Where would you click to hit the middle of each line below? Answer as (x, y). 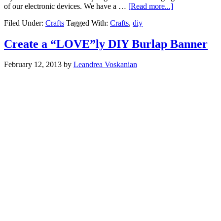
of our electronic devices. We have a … (66, 6)
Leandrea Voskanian (105, 65)
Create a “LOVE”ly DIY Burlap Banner (106, 44)
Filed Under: (25, 23)
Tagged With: (88, 23)
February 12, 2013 (33, 65)
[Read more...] (151, 6)
